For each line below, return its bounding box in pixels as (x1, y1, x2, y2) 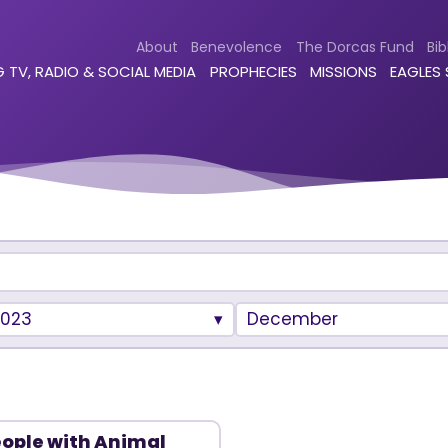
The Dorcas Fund (295, 36, 414, 57)
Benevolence (191, 36, 283, 57)
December (247, 307, 339, 331)
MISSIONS (310, 61, 377, 83)
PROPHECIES (209, 61, 297, 83)
